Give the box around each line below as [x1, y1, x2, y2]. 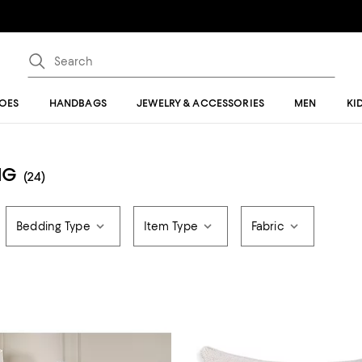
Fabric [250, 220, 284, 233]
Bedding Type [16, 220, 90, 233]
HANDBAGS [48, 97, 107, 109]
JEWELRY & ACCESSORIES [137, 97, 264, 109]
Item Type [143, 220, 198, 233]
